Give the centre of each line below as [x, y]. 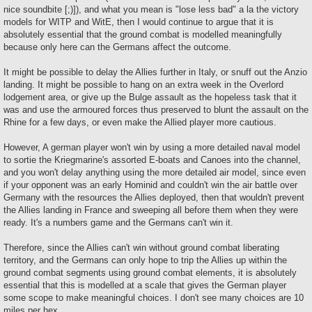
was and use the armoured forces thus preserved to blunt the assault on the [156, 109]
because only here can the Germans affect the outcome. [117, 47]
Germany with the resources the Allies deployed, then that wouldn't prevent [154, 197]
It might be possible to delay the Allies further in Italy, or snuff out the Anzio [155, 72]
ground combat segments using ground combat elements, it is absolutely [150, 272]
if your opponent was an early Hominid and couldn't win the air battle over [150, 185]
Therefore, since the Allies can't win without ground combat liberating [141, 247]
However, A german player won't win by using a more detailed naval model [152, 147]
